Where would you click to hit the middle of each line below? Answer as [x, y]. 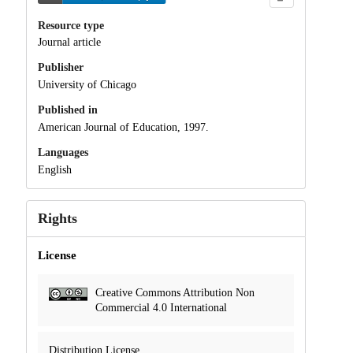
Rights [57, 218]
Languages [63, 152]
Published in [67, 110]
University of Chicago [87, 85]
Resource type [71, 25]
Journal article [69, 43]
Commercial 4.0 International [161, 307]
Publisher [60, 68]
